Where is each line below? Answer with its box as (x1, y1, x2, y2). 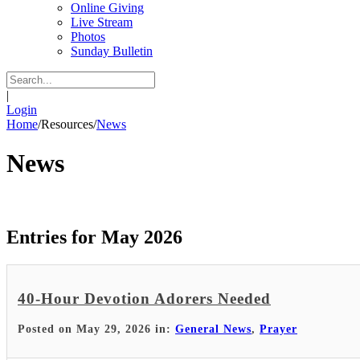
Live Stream (71, 15, 133, 29)
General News (175, 323, 252, 336)
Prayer (260, 323, 297, 336)
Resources (41, 117, 93, 131)
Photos (71, 30, 105, 43)
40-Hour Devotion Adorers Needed (18, 290, 271, 308)
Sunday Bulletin (71, 44, 153, 58)
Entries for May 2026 (6, 226, 182, 247)
